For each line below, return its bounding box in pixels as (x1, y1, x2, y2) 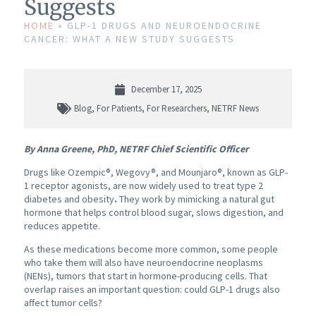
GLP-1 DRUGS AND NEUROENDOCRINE (66, 19, 262, 32)
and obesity (63, 193, 114, 206)
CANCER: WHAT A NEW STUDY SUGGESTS (23, 32, 235, 46)
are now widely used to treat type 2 (112, 179, 263, 193)
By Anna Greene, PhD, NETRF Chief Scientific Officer (23, 142, 249, 156)
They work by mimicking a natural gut (116, 193, 274, 206)
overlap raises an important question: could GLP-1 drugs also (23, 283, 280, 296)
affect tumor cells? (23, 296, 102, 310)
